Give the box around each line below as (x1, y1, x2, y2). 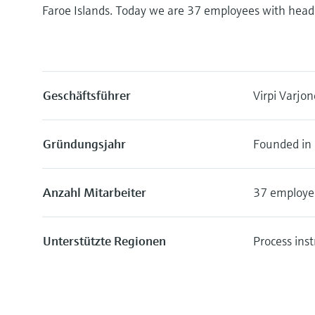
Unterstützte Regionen (43, 233, 166, 249)
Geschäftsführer (43, 87, 131, 103)
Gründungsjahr (43, 136, 126, 152)
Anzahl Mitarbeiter (43, 184, 146, 200)
